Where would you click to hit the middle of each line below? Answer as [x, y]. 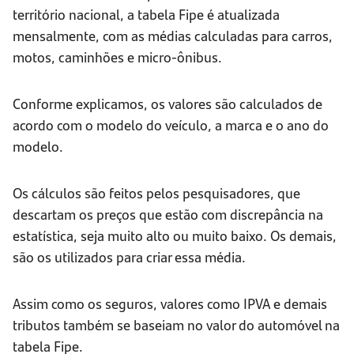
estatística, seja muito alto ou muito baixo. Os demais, [175, 235]
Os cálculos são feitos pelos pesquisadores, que [156, 193]
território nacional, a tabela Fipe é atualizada [146, 14]
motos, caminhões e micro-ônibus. [117, 57]
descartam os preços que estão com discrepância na [168, 214]
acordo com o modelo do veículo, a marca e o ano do [171, 125]
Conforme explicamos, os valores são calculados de [168, 104]
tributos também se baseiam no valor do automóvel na [176, 325]
